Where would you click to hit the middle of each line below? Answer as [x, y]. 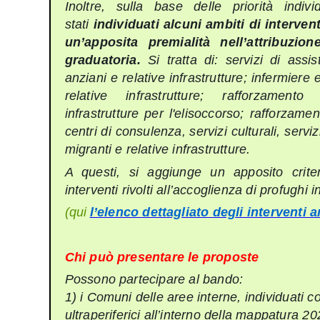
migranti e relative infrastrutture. [157, 150]
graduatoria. [106, 60]
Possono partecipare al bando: [154, 280]
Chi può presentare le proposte [162, 257]
